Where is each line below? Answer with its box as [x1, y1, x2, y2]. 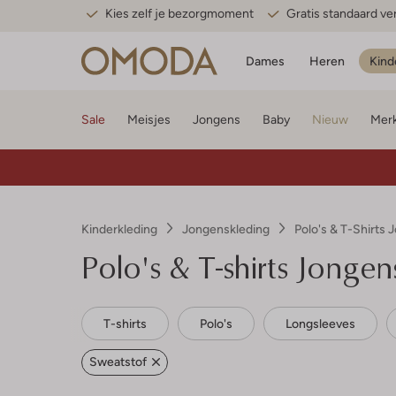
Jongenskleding [182, 222, 270, 236]
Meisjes [127, 112, 171, 126]
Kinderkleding [81, 222, 157, 236]
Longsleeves [286, 316, 355, 331]
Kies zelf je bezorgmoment [105, 6, 254, 20]
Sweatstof [89, 354, 149, 369]
